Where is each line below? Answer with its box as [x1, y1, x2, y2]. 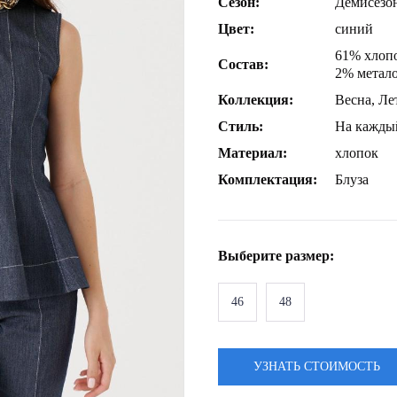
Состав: [218, 57, 269, 72]
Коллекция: [218, 92, 293, 107]
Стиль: [218, 119, 263, 134]
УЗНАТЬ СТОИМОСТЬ [253, 360, 380, 373]
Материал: [218, 145, 287, 160]
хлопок [335, 145, 378, 160]
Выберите [218, 248, 285, 263]
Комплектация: [218, 172, 317, 187]
